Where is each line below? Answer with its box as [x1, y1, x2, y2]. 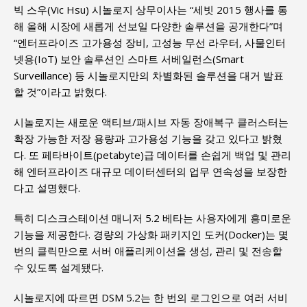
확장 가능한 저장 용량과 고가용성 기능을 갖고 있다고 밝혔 [14, 131, 282, 145]
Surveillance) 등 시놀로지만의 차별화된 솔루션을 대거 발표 [14, 68, 284, 82]
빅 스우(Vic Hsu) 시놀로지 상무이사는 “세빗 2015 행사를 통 [14, 2, 288, 16]
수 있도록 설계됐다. [14, 260, 103, 274]
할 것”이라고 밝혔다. [14, 84, 107, 99]
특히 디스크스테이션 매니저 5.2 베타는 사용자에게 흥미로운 [14, 210, 291, 225]
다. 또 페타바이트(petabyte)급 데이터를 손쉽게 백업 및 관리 [14, 147, 291, 162]
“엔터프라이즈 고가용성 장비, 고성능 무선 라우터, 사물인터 [14, 35, 286, 49]
